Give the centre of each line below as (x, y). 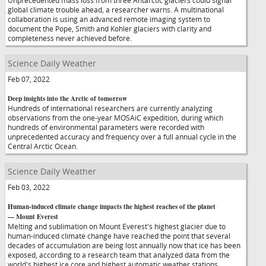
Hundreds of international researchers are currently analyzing (110, 108)
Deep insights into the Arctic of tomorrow (67, 99)
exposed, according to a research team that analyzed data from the (119, 255)
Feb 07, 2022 (29, 79)
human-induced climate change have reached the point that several (119, 236)
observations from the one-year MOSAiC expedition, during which (115, 118)
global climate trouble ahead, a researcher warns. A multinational (116, 9)
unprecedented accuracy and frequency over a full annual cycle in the (122, 137)
